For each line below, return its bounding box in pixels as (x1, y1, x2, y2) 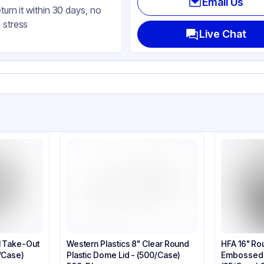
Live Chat (199, 28, 246, 40)
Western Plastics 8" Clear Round (66, 239, 190, 249)
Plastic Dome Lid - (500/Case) (66, 250, 181, 260)
